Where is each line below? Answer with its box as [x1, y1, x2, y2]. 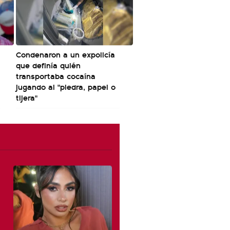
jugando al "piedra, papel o [16, 81, 116, 92]
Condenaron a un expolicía [16, 48, 115, 60]
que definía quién [16, 59, 81, 71]
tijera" [16, 91, 37, 103]
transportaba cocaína [16, 70, 95, 82]
